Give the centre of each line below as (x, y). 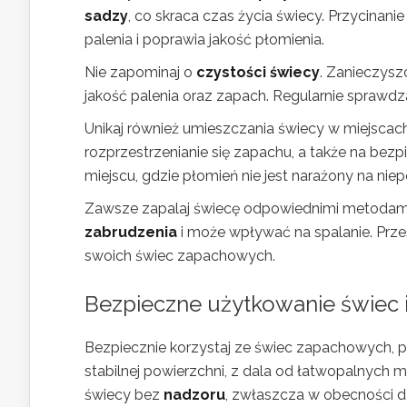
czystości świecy (258, 72)
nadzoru (194, 394)
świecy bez (124, 394)
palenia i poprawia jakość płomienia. (204, 39)
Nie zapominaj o (140, 72)
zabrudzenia (131, 232)
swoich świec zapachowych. (180, 255)
